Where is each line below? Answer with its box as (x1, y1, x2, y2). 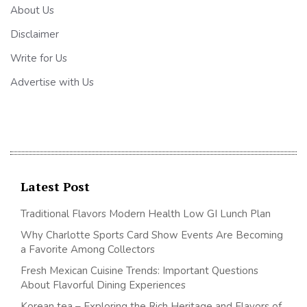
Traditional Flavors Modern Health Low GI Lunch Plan (21, 206, 271, 221)
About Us (10, 3, 54, 17)
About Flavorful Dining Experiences (21, 278, 186, 292)
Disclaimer (10, 27, 59, 41)
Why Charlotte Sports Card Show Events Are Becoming (21, 228, 283, 242)
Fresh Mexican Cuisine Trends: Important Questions (21, 263, 258, 278)
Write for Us (10, 51, 67, 65)
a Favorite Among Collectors (21, 242, 155, 256)
